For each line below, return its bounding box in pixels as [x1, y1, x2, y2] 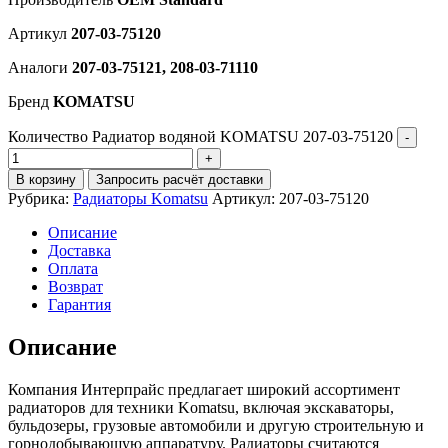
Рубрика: [8, 189, 73, 207]
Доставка [48, 241, 111, 259]
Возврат [48, 277, 103, 295]
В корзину [16, 171, 76, 187]
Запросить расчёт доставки [96, 171, 263, 187]
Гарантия [48, 295, 111, 313]
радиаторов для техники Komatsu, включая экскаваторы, [8, 398, 394, 416]
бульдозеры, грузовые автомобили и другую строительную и [8, 416, 424, 434]
